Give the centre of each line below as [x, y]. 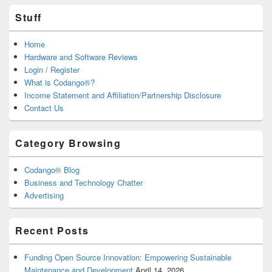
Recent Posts [52, 230]
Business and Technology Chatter [83, 182]
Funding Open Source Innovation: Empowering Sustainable [128, 257]
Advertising [44, 195]
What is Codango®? [59, 82]
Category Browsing [68, 143]
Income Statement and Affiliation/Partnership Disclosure [123, 95]
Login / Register [52, 69]
